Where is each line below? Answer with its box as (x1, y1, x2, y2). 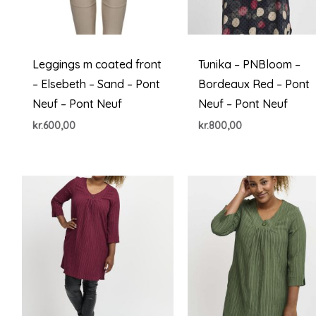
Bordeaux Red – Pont (198, 76, 310, 91)
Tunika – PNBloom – (198, 56, 301, 71)
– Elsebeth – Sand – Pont (32, 76, 160, 91)
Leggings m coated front (32, 56, 162, 71)
